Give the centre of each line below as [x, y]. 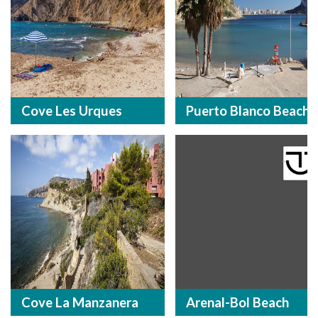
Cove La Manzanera [80, 302]
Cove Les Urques [72, 111]
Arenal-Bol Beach [237, 302]
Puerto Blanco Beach [247, 111]
